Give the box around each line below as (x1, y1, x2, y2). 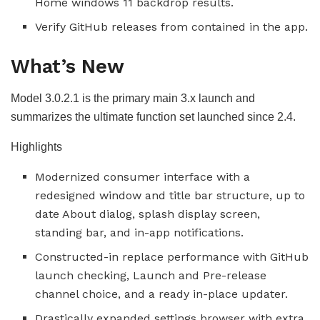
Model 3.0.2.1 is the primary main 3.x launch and (11, 91, 255, 104)
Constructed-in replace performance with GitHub (35, 249, 309, 264)
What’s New (11, 54, 124, 78)
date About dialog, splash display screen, (35, 206, 261, 221)
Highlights (11, 140, 62, 153)
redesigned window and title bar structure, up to (35, 188, 306, 202)
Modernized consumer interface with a (35, 169, 251, 184)
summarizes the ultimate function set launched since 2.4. (11, 110, 296, 123)
